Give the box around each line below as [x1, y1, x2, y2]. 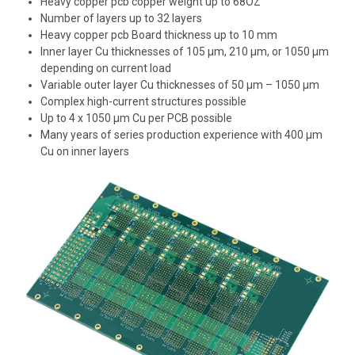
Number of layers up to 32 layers [40, 12, 202, 25]
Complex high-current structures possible [40, 95, 246, 109]
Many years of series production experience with [40, 128, 284, 142]
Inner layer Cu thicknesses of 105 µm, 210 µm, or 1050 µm [40, 45, 329, 59]
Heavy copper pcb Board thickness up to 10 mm [40, 29, 277, 42]
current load [111, 62, 171, 75]
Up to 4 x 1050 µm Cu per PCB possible [40, 112, 232, 125]
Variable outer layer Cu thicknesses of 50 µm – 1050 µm [40, 78, 319, 92]
